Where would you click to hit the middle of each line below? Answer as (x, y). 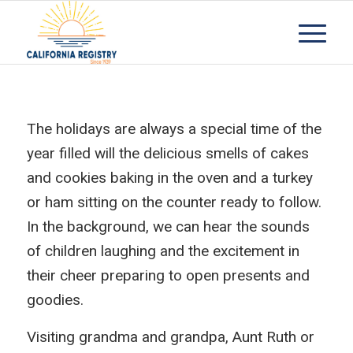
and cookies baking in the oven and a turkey (169, 178)
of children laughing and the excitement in (163, 251)
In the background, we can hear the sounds (168, 227)
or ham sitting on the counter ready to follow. (174, 203)
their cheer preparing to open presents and (168, 276)
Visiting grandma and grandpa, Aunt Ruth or (170, 337)
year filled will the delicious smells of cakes (167, 154)
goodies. (55, 300)
